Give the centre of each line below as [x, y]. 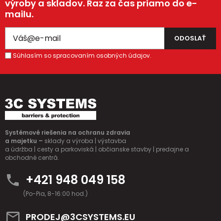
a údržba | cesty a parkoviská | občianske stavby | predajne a [97, 149]
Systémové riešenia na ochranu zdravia [68, 133]
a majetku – [25, 141]
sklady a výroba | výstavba [85, 141]
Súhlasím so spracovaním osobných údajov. [82, 56]
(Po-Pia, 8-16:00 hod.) [55, 194]
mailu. [19, 14]
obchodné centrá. [32, 158]
